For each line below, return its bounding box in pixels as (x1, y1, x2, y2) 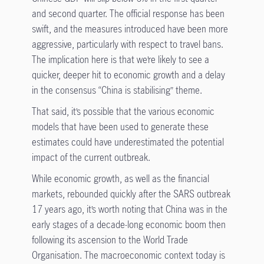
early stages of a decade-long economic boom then (31, 218, 226, 231)
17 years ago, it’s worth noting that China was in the (31, 203, 227, 216)
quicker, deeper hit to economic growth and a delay (31, 68, 225, 81)
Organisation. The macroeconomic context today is (31, 249, 225, 262)
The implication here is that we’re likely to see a (31, 53, 209, 66)
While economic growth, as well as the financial (31, 172, 209, 185)
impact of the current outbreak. (31, 151, 153, 164)
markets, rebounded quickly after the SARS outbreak (31, 187, 230, 200)
